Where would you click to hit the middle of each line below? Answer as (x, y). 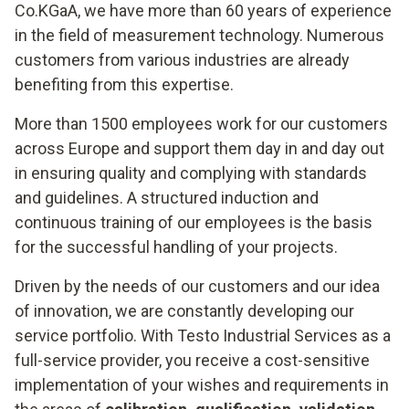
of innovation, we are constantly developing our (184, 311)
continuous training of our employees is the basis (194, 222)
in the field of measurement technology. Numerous (199, 35)
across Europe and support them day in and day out (199, 148)
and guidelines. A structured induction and (167, 198)
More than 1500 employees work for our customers (201, 124)
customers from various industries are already (182, 60)
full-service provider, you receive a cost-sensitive (192, 360)
